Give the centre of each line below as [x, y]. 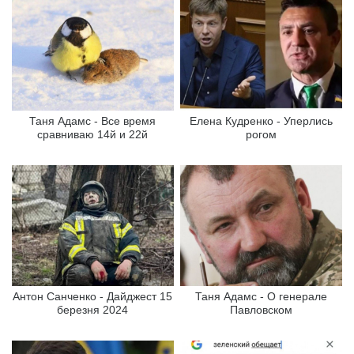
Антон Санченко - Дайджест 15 [93, 297]
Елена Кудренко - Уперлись [262, 121]
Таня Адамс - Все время [93, 121]
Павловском [262, 310]
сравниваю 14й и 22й [93, 134]
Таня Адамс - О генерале [262, 297]
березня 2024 [93, 310]
